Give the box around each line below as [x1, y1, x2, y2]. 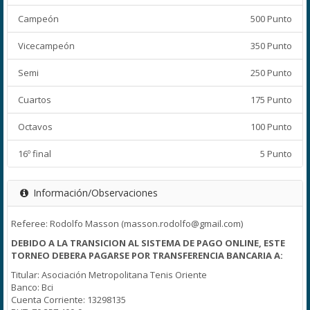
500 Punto [250, 12, 292, 25]
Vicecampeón [18, 39, 75, 52]
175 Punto [250, 93, 292, 106]
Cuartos [18, 93, 51, 106]
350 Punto [250, 39, 292, 52]
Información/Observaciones [33, 186, 158, 199]
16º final [18, 147, 51, 160]
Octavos [18, 120, 53, 133]
